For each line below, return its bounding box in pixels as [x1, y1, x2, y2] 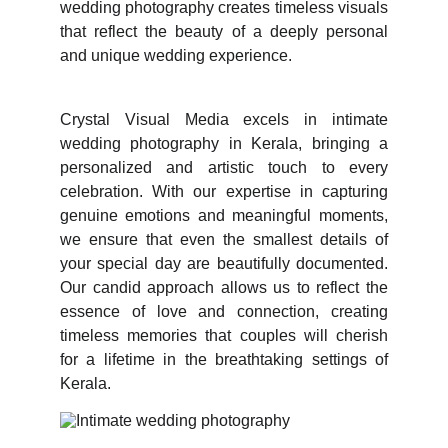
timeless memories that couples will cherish [60, 327, 388, 344]
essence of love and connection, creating [60, 303, 388, 320]
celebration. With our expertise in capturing [60, 183, 388, 200]
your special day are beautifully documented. [60, 255, 388, 272]
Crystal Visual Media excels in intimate [60, 111, 388, 128]
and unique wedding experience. [60, 47, 292, 64]
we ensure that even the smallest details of [60, 231, 388, 248]
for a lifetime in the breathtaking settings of [60, 351, 388, 368]
